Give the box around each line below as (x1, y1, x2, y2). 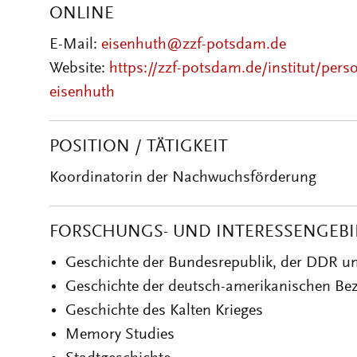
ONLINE (49, 6, 114, 23)
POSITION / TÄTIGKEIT (49, 139, 228, 156)
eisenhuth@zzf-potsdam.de (101, 37, 286, 53)
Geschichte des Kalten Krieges (65, 303, 263, 319)
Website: (49, 61, 109, 76)
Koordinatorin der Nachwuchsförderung (49, 170, 316, 186)
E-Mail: (49, 37, 101, 53)
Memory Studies (65, 327, 175, 343)
